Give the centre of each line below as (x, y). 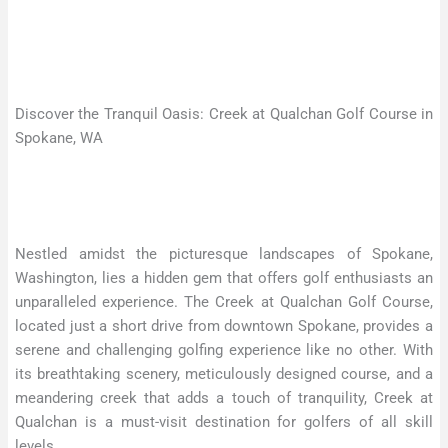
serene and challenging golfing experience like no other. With (224, 349)
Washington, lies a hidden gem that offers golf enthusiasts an (224, 277)
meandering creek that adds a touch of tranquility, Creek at (224, 397)
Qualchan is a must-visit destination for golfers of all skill (224, 421)
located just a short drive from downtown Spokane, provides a (224, 325)
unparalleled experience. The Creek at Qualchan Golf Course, (224, 301)
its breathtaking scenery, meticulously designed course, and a (224, 373)
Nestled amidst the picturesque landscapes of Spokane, (224, 253)
